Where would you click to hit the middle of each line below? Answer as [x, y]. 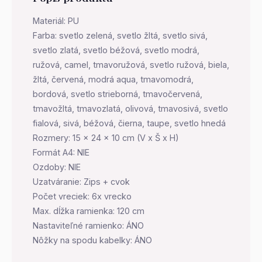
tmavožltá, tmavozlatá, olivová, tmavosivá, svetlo [130, 108]
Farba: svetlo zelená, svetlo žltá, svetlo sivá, [120, 35]
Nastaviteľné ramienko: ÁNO [88, 225]
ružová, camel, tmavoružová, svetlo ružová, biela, [131, 65]
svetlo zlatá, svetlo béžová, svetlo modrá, [116, 50]
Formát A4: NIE [61, 152]
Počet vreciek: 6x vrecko [82, 196]
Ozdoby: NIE [57, 167]
